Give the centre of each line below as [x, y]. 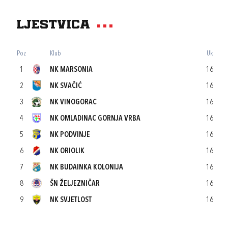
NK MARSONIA [71, 70]
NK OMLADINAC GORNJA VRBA [95, 119]
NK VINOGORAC [73, 103]
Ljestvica [53, 25]
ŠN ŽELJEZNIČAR [75, 184]
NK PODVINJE [70, 135]
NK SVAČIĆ [66, 86]
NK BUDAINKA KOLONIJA [87, 168]
